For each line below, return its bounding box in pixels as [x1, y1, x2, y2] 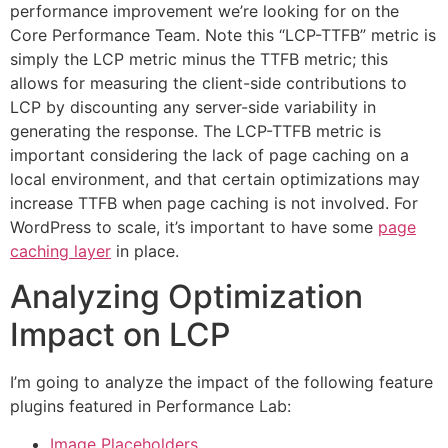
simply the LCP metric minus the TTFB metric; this [10, 49, 388, 70]
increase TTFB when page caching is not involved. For [10, 193, 418, 214]
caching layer [10, 241, 111, 262]
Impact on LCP [10, 314, 230, 354]
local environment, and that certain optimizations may [10, 169, 420, 190]
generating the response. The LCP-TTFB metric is [10, 121, 381, 142]
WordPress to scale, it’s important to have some [10, 217, 378, 238]
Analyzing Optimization [10, 276, 363, 316]
